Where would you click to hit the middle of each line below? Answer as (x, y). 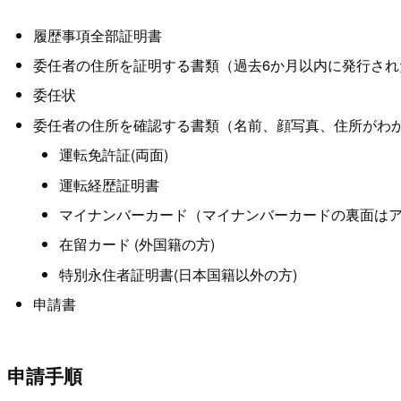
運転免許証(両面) (113, 155)
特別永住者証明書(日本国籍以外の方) (178, 274)
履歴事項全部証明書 (97, 35)
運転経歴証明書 (109, 184)
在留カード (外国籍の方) (137, 244)
